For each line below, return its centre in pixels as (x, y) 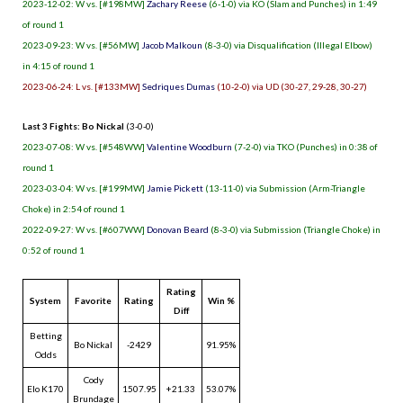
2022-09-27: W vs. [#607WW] (85, 229)
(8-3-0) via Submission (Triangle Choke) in (295, 229)
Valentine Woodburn (189, 146)
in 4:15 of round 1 (58, 65)
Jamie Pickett (175, 188)
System (45, 300)
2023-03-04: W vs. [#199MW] (85, 188)
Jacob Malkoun (172, 45)
